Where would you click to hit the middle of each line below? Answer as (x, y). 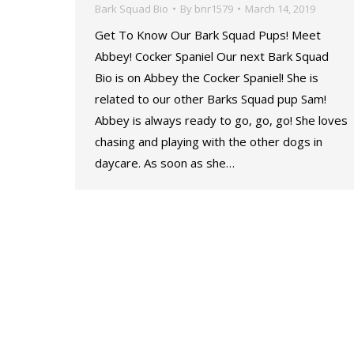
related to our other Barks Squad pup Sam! (211, 99)
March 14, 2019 (280, 9)
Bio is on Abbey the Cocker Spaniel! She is (207, 77)
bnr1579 (214, 9)
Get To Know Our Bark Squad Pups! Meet (208, 35)
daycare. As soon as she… (165, 163)
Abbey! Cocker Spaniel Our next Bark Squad (212, 56)
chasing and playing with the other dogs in (209, 141)
